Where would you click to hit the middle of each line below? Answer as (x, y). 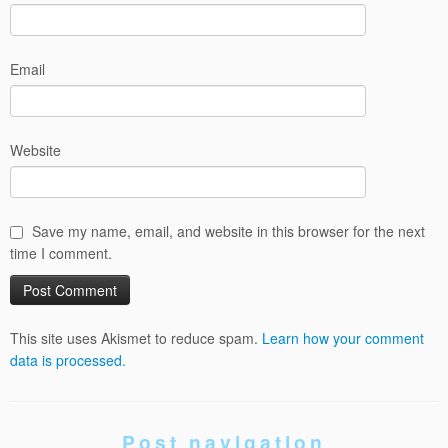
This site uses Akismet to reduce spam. (136, 338)
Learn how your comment (343, 338)
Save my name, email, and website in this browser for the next (228, 231)
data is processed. (68, 360)
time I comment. (61, 253)
